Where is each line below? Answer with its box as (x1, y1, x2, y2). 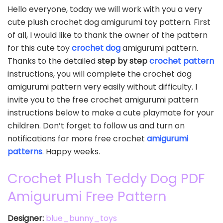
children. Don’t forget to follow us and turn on (7, 120, 185, 132)
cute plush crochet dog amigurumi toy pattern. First (7, 16, 211, 28)
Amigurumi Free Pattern (7, 186, 167, 206)
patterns (7, 146, 42, 158)
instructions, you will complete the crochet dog (7, 68, 192, 80)
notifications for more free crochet (7, 133, 147, 145)
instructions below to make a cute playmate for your (7, 107, 214, 119)
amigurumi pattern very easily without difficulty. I (7, 81, 197, 93)
